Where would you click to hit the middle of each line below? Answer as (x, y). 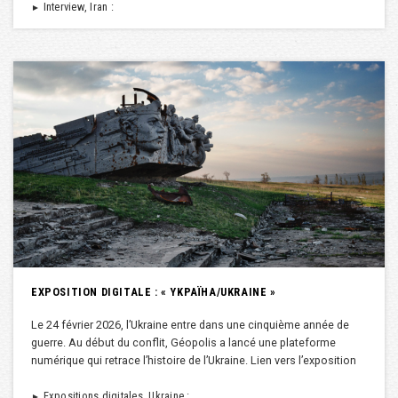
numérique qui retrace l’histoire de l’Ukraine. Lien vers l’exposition (194, 360)
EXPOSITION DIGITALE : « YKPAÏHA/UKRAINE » (154, 291)
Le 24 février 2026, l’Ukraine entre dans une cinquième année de (190, 324)
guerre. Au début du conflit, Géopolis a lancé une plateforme (183, 342)
